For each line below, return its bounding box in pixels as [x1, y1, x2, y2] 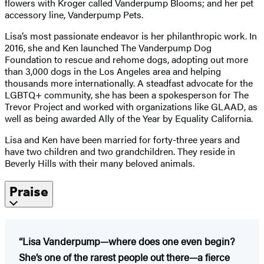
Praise [9, 183, 48, 200]
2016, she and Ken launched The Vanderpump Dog [5, 40, 212, 54]
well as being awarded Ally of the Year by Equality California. [5, 111, 255, 125]
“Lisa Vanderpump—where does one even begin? [19, 233, 235, 248]
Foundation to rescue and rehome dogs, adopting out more [5, 52, 248, 66]
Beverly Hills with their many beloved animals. [5, 156, 194, 170]
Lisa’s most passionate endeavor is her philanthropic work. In [5, 28, 257, 42]
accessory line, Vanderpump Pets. [5, 7, 146, 21]
